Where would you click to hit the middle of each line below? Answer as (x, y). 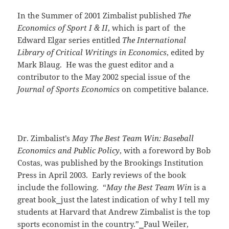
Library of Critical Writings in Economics (92, 52)
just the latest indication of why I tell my (135, 200)
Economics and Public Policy (69, 151)
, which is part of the (147, 28)
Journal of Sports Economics (69, 89)
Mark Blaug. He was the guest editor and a (96, 65)
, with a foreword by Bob (165, 151)
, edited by (186, 52)
